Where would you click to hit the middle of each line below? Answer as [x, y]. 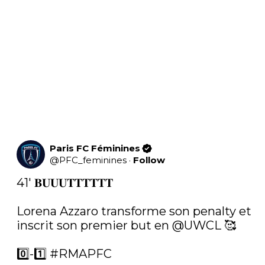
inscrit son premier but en [94, 225]
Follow [149, 160]
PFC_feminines [93, 160]
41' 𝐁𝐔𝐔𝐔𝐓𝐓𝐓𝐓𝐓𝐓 [65, 183]
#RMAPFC [81, 254]
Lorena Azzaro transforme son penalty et [134, 211]
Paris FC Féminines [95, 148]
